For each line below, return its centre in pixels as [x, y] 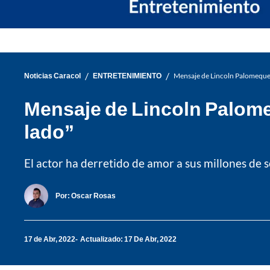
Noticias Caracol [52, 76]
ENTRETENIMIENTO [127, 76]
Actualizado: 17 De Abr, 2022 [128, 239]
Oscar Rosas [93, 196]
